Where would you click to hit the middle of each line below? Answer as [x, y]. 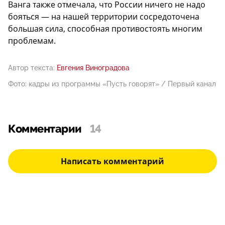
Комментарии [45, 129]
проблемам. [32, 41]
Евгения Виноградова [93, 68]
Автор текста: [31, 68]
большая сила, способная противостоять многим [105, 29]
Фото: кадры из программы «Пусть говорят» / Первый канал [112, 84]
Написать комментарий [113, 161]
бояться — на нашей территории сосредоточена [104, 17]
